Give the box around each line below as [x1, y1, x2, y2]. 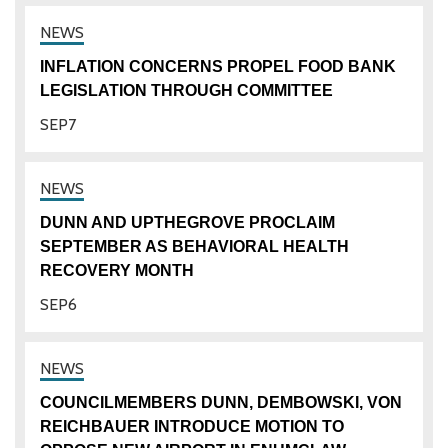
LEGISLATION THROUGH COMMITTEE [40, 81, 333, 99]
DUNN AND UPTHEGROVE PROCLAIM [40, 213, 335, 231]
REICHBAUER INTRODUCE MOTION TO [40, 417, 344, 435]
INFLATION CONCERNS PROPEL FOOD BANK [40, 57, 396, 75]
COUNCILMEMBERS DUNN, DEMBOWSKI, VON [40, 393, 402, 411]
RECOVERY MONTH [40, 261, 194, 279]
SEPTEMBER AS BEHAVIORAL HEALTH [40, 237, 349, 255]
